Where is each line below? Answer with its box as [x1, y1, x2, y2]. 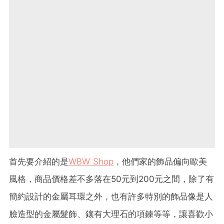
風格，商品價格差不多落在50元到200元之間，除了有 [9, 174, 214, 184]
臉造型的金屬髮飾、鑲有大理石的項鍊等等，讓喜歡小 [9, 209, 213, 219]
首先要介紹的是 [9, 156, 68, 167]
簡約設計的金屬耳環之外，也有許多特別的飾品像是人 [9, 191, 213, 202]
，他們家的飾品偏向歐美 [113, 156, 207, 167]
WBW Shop [68, 156, 113, 167]
